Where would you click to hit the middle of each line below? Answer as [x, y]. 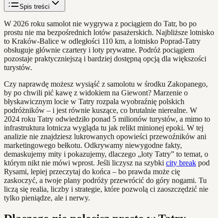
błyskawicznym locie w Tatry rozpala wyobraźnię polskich [94, 101]
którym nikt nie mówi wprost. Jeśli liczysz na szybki [85, 163]
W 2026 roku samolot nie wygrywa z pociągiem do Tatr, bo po [100, 23]
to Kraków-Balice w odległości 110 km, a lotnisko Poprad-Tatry [102, 41]
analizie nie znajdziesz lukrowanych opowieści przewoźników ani [105, 136]
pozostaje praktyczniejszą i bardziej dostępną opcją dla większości [105, 58]
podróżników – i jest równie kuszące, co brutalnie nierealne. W [100, 110]
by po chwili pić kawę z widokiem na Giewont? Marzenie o [96, 92]
